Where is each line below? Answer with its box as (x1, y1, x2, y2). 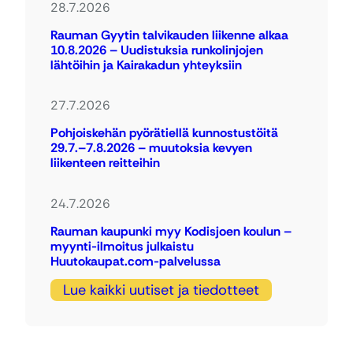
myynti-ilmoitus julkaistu (50, 237, 194, 255)
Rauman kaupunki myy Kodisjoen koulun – (50, 222, 292, 240)
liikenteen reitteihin (50, 154, 160, 172)
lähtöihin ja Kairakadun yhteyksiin (50, 56, 242, 73)
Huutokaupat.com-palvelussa (50, 252, 221, 269)
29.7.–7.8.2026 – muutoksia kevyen (50, 139, 252, 157)
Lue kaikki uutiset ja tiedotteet (63, 281, 259, 300)
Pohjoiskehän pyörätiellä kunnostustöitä (50, 124, 278, 142)
